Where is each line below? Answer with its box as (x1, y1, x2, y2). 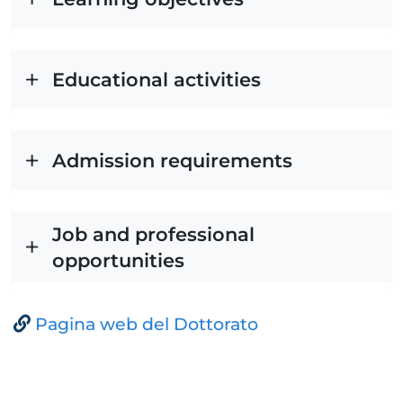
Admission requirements (52, 149, 292, 172)
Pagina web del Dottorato (35, 314, 258, 335)
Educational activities (52, 68, 261, 91)
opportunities (52, 249, 184, 272)
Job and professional (52, 223, 255, 246)
